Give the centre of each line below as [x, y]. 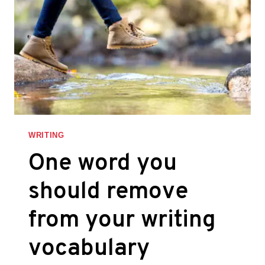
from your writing [122, 220]
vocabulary [89, 249]
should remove [108, 192]
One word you [103, 164]
